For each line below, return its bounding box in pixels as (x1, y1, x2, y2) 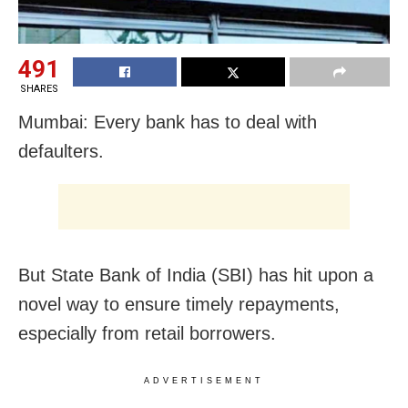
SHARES (19, 83, 58, 96)
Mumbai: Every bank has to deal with (18, 112, 317, 133)
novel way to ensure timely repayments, (18, 294, 340, 315)
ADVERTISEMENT (144, 376, 264, 386)
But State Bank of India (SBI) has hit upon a (18, 265, 373, 286)
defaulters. (18, 141, 104, 162)
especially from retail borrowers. (18, 323, 276, 344)
